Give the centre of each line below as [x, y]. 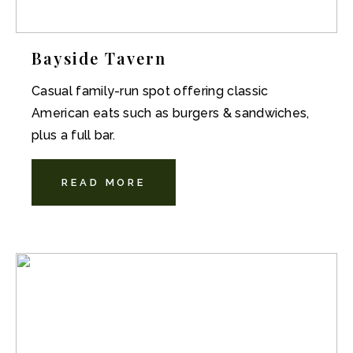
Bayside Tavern [99, 58]
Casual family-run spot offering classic [150, 91]
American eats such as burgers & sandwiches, [171, 113]
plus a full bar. [74, 135]
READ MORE [104, 182]
